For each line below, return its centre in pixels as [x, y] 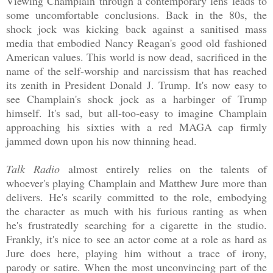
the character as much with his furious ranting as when [136, 211]
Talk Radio [33, 168]
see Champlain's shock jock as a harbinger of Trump [136, 98]
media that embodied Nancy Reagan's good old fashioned [136, 42]
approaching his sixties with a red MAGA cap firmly [136, 126]
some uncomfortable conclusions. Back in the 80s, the [136, 14]
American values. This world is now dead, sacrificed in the [136, 56]
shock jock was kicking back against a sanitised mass [136, 28]
